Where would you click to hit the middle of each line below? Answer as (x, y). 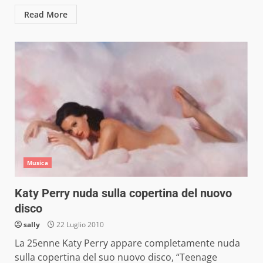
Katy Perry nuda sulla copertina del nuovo (123, 193)
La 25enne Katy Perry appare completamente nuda (127, 243)
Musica (38, 163)
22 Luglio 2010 (79, 225)
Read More (46, 14)
